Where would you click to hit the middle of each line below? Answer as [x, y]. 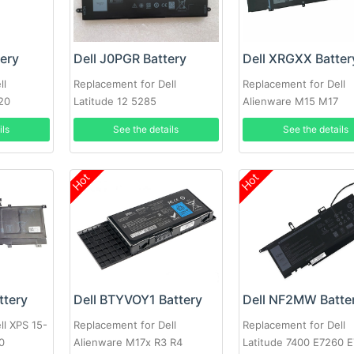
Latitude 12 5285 [115, 102]
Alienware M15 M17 [291, 102]
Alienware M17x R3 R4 [128, 342]
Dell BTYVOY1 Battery [137, 299]
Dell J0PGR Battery [130, 59]
